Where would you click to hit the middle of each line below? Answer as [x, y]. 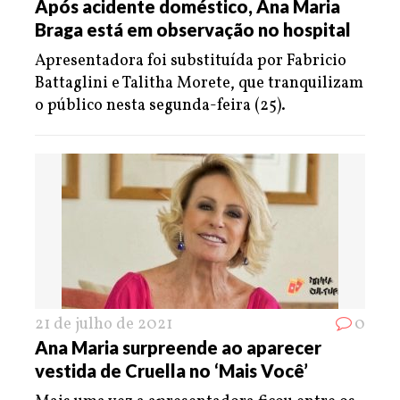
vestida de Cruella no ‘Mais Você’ [171, 370]
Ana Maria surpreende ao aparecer [178, 347]
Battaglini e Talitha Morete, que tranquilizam [199, 83]
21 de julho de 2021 [104, 324]
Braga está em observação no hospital [193, 29]
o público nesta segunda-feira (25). [160, 105]
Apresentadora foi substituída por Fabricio [191, 61]
